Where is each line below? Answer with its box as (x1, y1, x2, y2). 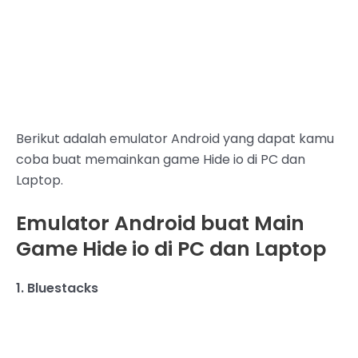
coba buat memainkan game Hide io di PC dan (16, 149, 305, 169)
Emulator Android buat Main (16, 209, 304, 238)
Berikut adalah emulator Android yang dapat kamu (16, 129, 334, 148)
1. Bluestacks (16, 279, 98, 298)
